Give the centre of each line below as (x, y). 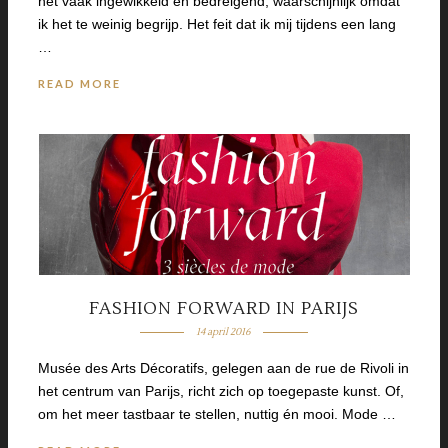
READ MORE (79, 83)
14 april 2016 (224, 332)
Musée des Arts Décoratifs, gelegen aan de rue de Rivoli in (223, 368)
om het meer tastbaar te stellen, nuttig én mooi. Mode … (217, 414)
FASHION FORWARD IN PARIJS (224, 309)
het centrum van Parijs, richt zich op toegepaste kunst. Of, (221, 391)
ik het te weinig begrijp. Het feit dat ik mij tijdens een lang (217, 23)
